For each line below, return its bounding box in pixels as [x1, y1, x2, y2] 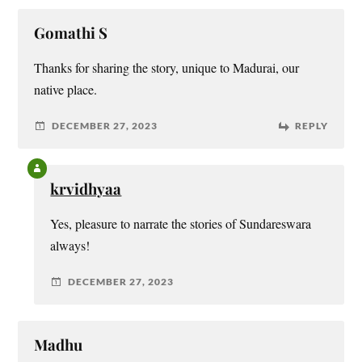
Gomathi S [34, 22, 108, 43]
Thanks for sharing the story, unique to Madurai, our [34, 58, 300, 77]
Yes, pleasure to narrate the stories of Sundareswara [50, 214, 312, 233]
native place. [34, 80, 98, 99]
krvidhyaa [50, 178, 122, 199]
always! [50, 236, 90, 255]
